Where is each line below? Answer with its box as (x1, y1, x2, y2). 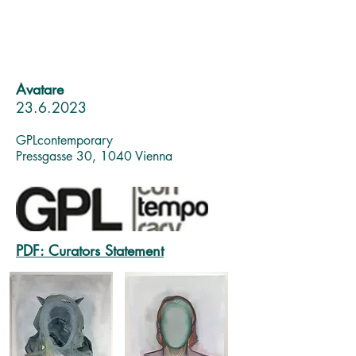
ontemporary (44, 132, 113, 149)
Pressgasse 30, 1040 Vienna (16, 148, 172, 164)
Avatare (16, 79, 64, 99)
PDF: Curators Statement (16, 241, 164, 260)
